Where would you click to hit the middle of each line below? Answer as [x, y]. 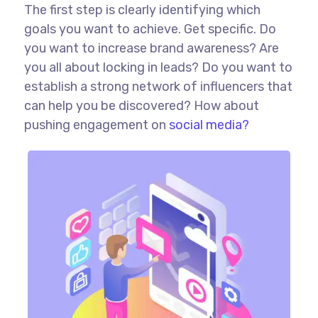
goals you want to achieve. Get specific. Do [150, 29]
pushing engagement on [96, 125]
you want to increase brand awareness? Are [151, 49]
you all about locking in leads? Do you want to [158, 68]
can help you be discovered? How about [141, 106]
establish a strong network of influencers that [158, 87]
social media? [209, 125]
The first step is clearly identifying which [142, 10]
